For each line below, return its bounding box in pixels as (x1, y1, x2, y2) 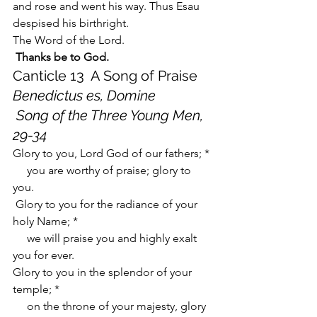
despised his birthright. (13, 16, 129, 30)
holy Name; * (13, 214, 78, 228)
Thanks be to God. (16, 50, 109, 64)
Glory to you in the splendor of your (13, 265, 195, 279)
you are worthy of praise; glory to (13, 163, 27, 177)
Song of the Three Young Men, (16, 107, 207, 124)
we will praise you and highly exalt (13, 231, 27, 245)
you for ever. (13, 248, 74, 262)
